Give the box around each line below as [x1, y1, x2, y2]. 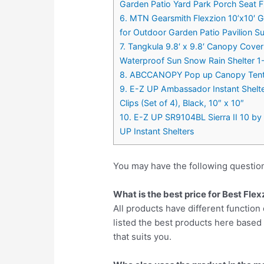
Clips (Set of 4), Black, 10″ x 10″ [120, 97, 245, 108]
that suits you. [113, 230, 172, 242]
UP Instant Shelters [120, 126, 194, 136]
